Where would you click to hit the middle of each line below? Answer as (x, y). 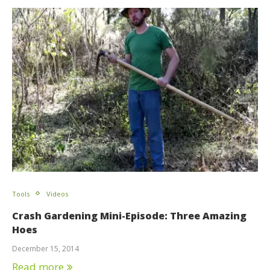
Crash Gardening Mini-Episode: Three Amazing (129, 215)
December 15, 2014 (46, 248)
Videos (57, 193)
